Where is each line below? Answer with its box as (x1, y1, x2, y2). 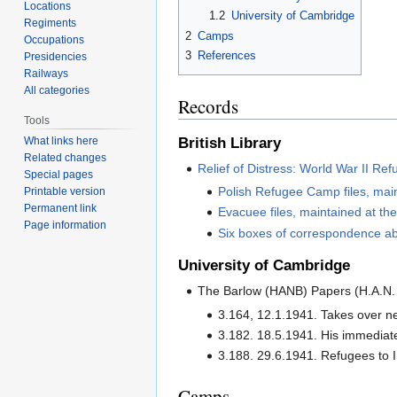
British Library (178, 134, 281, 152)
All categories (24, 83, 90, 97)
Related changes (24, 152, 107, 165)
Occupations (24, 33, 85, 46)
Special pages (24, 168, 94, 182)
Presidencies (24, 50, 88, 63)
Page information (24, 219, 107, 232)
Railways (24, 66, 69, 80)
